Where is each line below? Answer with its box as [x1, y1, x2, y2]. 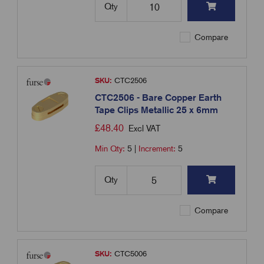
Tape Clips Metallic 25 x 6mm [95, 104, 219, 116]
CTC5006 [112, 249, 147, 259]
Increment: [138, 144, 179, 154]
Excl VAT [128, 123, 161, 134]
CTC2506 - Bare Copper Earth [95, 92, 222, 104]
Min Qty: [95, 144, 128, 154]
